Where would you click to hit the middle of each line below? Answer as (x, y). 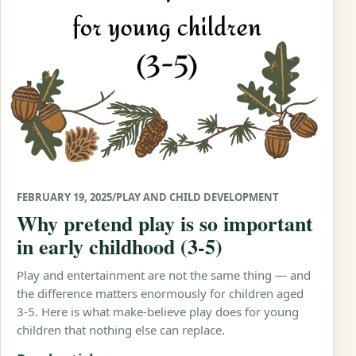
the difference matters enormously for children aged (160, 294)
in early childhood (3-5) (120, 247)
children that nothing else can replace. (121, 330)
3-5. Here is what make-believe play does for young (158, 312)
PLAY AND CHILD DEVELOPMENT (197, 197)
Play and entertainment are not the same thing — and (164, 275)
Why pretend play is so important (165, 224)
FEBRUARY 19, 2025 (64, 197)
